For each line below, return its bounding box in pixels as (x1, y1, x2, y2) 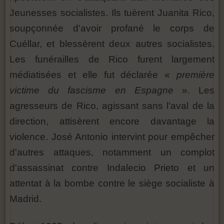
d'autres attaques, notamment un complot (9, 147, 214, 158)
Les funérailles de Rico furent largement (9, 54, 214, 65)
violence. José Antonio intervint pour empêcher (9, 131, 214, 142)
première (176, 69, 214, 80)
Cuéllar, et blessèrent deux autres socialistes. (9, 38, 214, 49)
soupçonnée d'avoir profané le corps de (9, 23, 214, 34)
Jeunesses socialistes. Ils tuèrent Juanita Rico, (9, 7, 214, 18)
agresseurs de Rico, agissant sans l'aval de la (9, 100, 214, 111)
